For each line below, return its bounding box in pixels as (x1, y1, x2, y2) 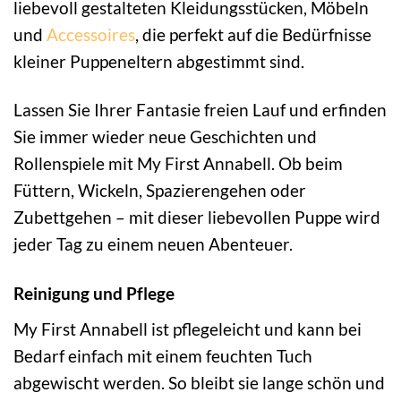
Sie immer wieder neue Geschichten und (13, 126, 317, 148)
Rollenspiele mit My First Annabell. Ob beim (13, 153, 343, 175)
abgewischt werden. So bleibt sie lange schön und (13, 372, 385, 394)
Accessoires (47, 23, 135, 45)
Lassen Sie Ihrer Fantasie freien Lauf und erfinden (13, 99, 387, 121)
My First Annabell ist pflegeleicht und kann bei (13, 319, 362, 340)
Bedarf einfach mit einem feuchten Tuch (13, 346, 312, 367)
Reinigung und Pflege (13, 283, 175, 304)
